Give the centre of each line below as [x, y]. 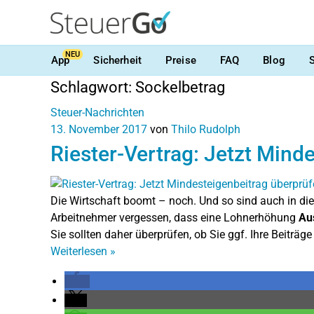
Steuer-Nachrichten [97, 112]
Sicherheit [117, 60]
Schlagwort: [93, 87]
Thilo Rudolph [206, 129]
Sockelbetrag [180, 87]
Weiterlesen [80, 251]
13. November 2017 [99, 129]
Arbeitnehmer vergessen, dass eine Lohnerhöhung [175, 217]
